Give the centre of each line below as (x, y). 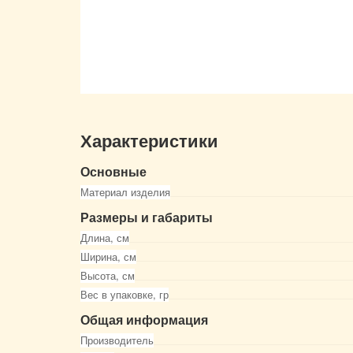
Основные (113, 171)
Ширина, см (108, 256)
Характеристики (149, 141)
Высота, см (108, 275)
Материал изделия (125, 191)
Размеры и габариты (147, 217)
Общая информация (144, 319)
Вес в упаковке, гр (124, 294)
